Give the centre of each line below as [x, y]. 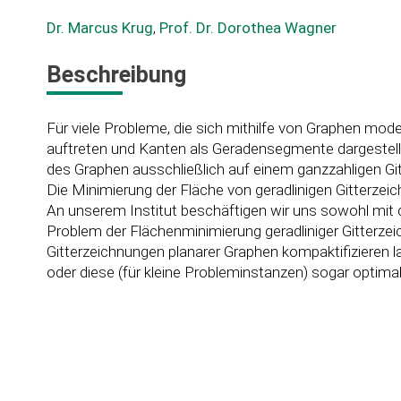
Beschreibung [116, 75]
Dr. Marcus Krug [99, 27]
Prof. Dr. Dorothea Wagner [247, 27]
